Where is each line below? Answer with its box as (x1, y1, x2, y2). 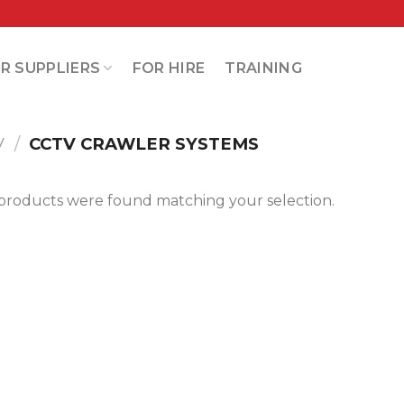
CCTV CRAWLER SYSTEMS (24, 133, 260, 154)
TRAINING (225, 59, 302, 77)
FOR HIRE (132, 59, 206, 77)
